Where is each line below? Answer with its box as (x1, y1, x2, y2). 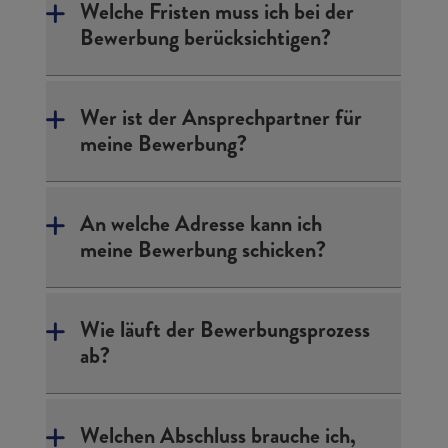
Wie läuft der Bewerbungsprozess (80, 314, 371, 345)
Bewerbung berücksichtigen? (80, 22, 332, 53)
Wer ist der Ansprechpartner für (80, 102, 363, 133)
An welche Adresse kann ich (80, 208, 323, 239)
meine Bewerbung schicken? (80, 234, 327, 265)
